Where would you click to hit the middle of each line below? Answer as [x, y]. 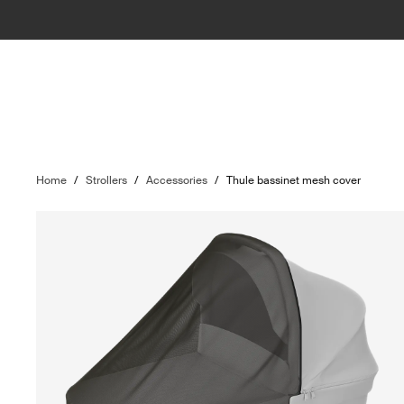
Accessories [177, 180]
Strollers [107, 180]
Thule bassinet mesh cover [294, 180]
